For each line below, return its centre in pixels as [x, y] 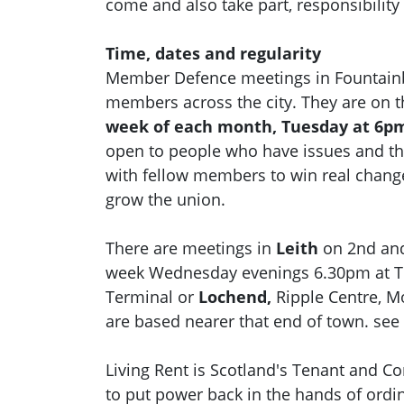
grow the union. [168, 200]
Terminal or [152, 297]
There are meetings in [191, 248]
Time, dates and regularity [213, 54]
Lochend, [237, 297]
